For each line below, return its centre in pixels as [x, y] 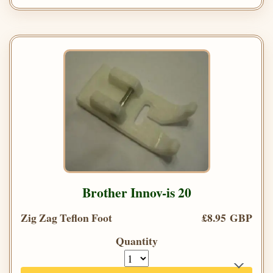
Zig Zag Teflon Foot [66, 218]
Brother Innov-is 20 [136, 193]
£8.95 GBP [227, 218]
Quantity [136, 241]
